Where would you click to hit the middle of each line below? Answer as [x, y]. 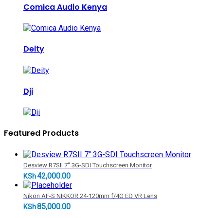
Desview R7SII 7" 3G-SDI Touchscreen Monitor [88, 165]
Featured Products [41, 133]
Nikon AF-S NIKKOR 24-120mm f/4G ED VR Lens [90, 196]
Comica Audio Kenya [65, 7]
